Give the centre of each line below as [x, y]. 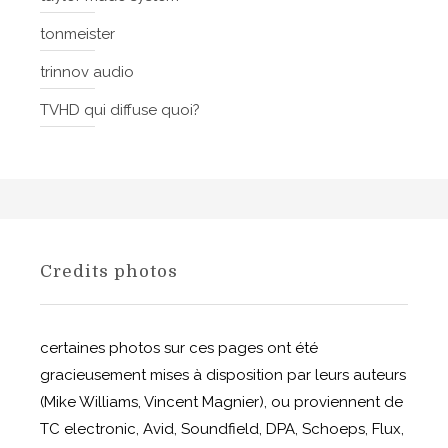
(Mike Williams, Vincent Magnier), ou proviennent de [221, 402]
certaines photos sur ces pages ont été [179, 348]
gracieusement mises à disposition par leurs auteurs [223, 375]
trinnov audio [87, 72]
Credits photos [109, 272]
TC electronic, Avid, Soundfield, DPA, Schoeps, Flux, [222, 429]
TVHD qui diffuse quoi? [120, 110]
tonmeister [77, 34]
